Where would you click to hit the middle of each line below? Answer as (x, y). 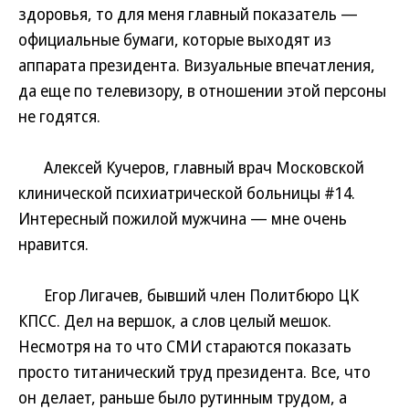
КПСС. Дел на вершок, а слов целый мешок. (175, 320)
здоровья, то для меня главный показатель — (188, 14)
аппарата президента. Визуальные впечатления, (197, 65)
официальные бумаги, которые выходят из (175, 39)
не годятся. (59, 116)
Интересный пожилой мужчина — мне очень (183, 218)
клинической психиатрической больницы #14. (187, 193)
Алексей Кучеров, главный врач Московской (191, 167)
